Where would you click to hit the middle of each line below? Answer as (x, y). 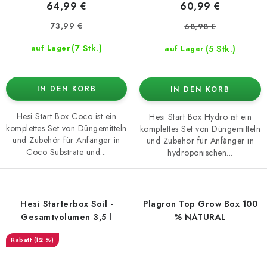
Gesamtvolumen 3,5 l (103, 217)
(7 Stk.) (87, 48)
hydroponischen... (200, 152)
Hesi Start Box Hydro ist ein (200, 117)
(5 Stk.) (221, 49)
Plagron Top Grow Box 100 (200, 204)
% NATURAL (200, 217)
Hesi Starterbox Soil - (66, 204)
